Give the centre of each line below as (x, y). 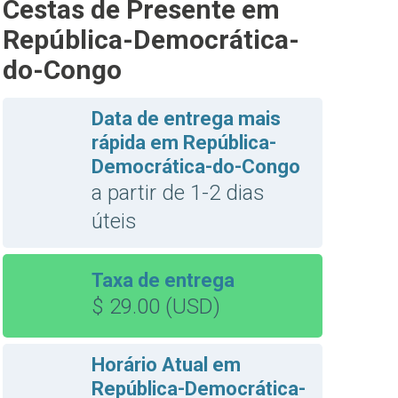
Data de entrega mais (186, 119)
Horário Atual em (166, 365)
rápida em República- (184, 143)
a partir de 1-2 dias (178, 193)
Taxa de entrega (163, 280)
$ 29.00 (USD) (156, 306)
